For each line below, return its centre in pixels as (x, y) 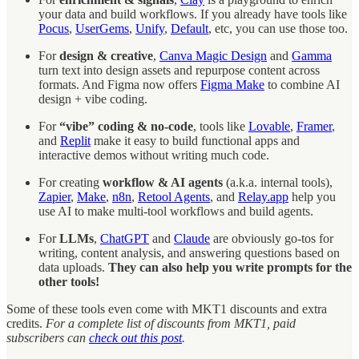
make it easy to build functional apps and (195, 140)
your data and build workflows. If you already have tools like (193, 14)
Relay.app (263, 196)
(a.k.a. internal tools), (278, 182)
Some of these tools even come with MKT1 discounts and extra (167, 309)
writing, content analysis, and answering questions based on (189, 252)
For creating (71, 182)
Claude (192, 238)
